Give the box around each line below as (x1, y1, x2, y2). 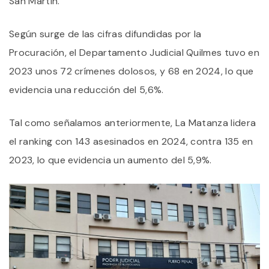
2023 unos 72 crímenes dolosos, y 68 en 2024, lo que (9, 65, 254, 78)
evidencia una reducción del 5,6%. (9, 83, 164, 97)
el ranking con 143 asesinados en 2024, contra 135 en (9, 135, 253, 148)
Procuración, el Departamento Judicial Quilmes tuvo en (9, 46, 259, 59)
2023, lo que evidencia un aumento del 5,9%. (9, 154, 212, 167)
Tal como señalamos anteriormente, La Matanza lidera (9, 116, 256, 130)
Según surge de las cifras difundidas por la (9, 28, 202, 41)
